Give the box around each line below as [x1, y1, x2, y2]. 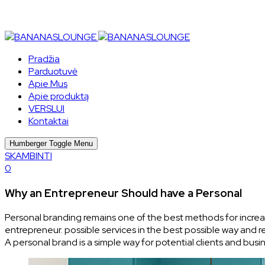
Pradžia [28, 53, 60, 65]
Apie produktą [28, 90, 89, 102]
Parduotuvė [28, 65, 77, 77]
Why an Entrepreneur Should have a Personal [5, 185, 242, 201]
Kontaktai [28, 115, 69, 127]
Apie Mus [28, 77, 67, 90]
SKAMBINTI [5, 150, 52, 162]
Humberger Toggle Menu [9, 139, 93, 148]
